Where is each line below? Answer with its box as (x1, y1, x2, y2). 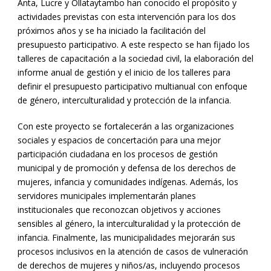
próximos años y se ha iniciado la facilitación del (18, 25, 206, 37)
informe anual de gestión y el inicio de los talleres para (18, 67, 230, 79)
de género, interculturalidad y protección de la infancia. (18, 94, 231, 106)
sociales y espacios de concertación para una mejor (18, 134, 221, 146)
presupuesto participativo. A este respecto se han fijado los (18, 39, 250, 51)
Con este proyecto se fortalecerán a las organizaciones (18, 120, 234, 132)
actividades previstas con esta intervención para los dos (18, 11, 236, 23)
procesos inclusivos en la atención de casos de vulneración (18, 246, 248, 258)
